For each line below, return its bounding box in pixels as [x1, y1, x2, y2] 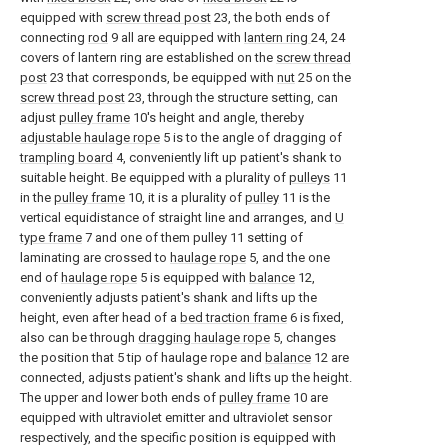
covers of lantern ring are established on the [20, 50, 276, 66]
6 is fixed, [287, 310, 344, 326]
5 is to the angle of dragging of [160, 130, 342, 146]
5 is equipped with [137, 270, 249, 286]
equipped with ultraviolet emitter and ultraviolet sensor [20, 410, 332, 426]
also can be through [20, 330, 138, 346]
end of [20, 270, 61, 286]
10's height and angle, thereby [130, 110, 304, 126]
